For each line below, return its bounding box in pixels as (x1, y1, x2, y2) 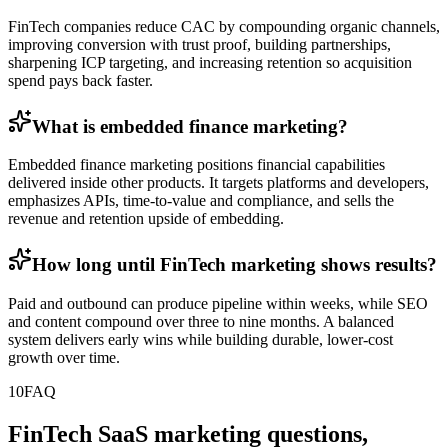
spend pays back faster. (8, 71, 153, 89)
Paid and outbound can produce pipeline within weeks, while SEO (8, 294, 428, 312)
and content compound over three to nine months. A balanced (8, 312, 394, 330)
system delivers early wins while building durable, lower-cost (8, 330, 393, 348)
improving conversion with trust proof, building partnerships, (8, 35, 391, 53)
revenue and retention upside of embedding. (8, 210, 284, 228)
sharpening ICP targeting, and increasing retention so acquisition (8, 53, 412, 71)
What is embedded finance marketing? (32, 115, 348, 137)
